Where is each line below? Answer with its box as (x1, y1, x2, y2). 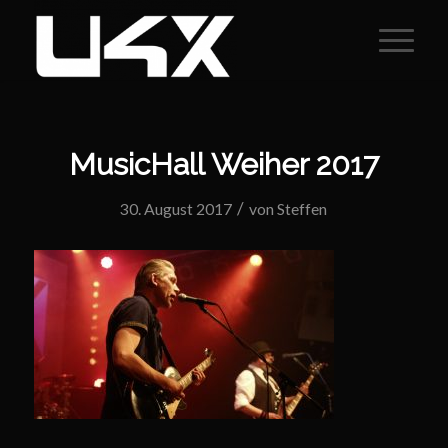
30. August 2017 (120, 199, 233, 218)
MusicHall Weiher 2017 (68, 147, 379, 182)
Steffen (277, 199, 328, 218)
